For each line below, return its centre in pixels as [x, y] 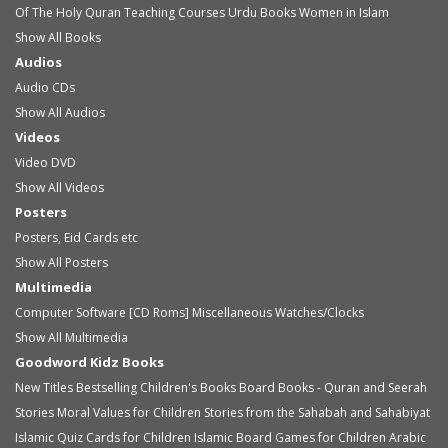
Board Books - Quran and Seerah [333, 387]
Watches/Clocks [319, 312]
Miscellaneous [232, 312]
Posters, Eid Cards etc [101, 237]
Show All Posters [61, 262]
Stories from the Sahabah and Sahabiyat [317, 412]
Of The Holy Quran [68, 12]
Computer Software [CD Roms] [102, 312]
